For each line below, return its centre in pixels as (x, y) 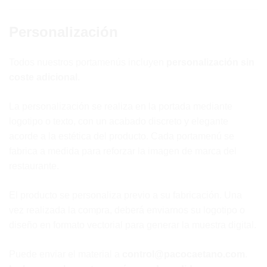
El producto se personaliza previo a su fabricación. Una (125, 195)
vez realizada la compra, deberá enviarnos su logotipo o (127, 210)
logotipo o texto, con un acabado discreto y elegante (119, 121)
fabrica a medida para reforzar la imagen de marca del (123, 151)
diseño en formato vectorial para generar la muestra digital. (133, 225)
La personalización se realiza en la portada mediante (121, 106)
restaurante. (34, 166)
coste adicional (43, 77)
